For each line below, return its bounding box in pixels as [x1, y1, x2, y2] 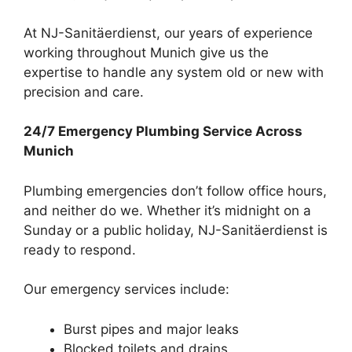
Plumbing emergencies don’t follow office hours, [24, 182, 327, 199]
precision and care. [24, 83, 144, 100]
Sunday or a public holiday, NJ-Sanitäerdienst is [24, 222, 328, 238]
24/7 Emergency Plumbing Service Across [24, 123, 302, 139]
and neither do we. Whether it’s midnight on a [24, 202, 311, 218]
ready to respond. [24, 241, 136, 258]
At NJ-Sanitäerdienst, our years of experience [24, 24, 313, 41]
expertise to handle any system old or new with [24, 64, 324, 80]
